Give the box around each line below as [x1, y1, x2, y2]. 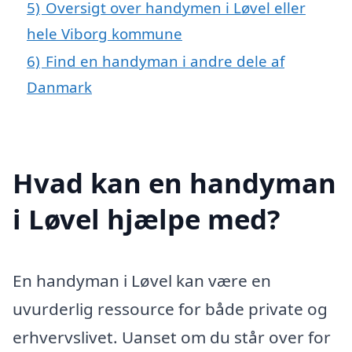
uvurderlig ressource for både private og [13, 297, 328, 320]
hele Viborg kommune [27, 23, 182, 43]
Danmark [27, 76, 92, 97]
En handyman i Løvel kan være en [13, 269, 271, 291]
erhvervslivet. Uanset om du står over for [13, 325, 331, 348]
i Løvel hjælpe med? [13, 200, 280, 237]
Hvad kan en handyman [13, 163, 336, 201]
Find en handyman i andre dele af [46, 50, 284, 71]
